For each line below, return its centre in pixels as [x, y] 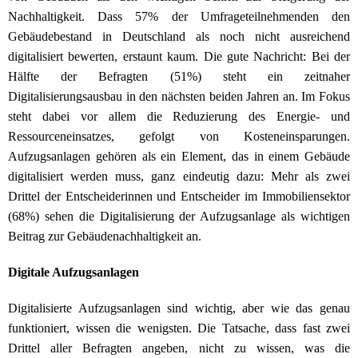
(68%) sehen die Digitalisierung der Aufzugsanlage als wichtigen [179, 217]
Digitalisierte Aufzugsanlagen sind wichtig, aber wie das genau [179, 308]
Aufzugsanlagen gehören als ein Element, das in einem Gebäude [179, 157]
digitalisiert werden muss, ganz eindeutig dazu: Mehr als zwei [179, 177]
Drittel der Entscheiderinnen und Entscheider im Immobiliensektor [179, 197]
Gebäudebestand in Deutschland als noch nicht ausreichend [179, 37]
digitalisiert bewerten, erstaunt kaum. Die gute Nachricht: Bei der [179, 57]
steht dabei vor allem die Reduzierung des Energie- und [179, 117]
